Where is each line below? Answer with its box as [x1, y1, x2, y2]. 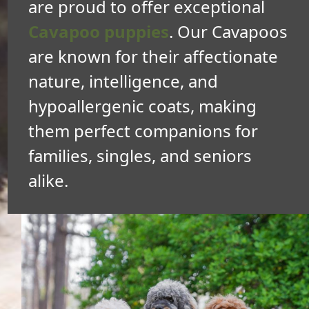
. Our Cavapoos [169, 20, 288, 43]
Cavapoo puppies [28, 20, 169, 43]
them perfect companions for [28, 119, 258, 142]
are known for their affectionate [28, 45, 278, 68]
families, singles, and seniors [28, 144, 252, 167]
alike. [28, 169, 68, 192]
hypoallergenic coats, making [28, 94, 257, 117]
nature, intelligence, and [28, 70, 218, 92]
